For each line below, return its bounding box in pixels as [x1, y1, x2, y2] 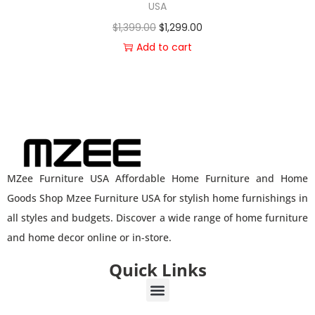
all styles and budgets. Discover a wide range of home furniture [7, 211, 308, 225]
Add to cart [136, 40, 192, 55]
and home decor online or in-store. [7, 231, 172, 245]
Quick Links [108, 258, 207, 282]
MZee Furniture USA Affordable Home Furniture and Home [7, 172, 308, 186]
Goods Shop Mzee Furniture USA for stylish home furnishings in [7, 191, 308, 205]
